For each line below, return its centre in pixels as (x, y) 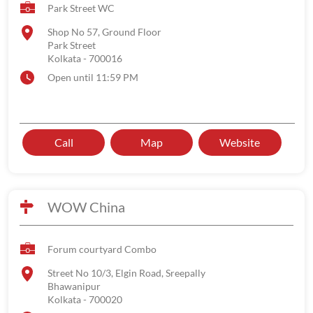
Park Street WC (81, 8)
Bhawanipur (74, 286)
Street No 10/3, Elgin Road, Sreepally (126, 273)
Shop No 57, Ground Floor (104, 32)
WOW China (86, 207)
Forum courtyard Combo (102, 249)
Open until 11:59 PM (93, 77)
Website (240, 142)
